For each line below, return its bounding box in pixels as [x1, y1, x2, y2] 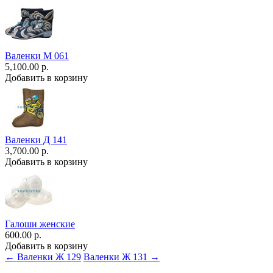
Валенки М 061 [5, 50, 69, 61]
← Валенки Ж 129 [5, 251, 81, 262]
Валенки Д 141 [5, 134, 67, 145]
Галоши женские [5, 218, 75, 229]
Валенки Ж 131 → [83, 251, 160, 262]
